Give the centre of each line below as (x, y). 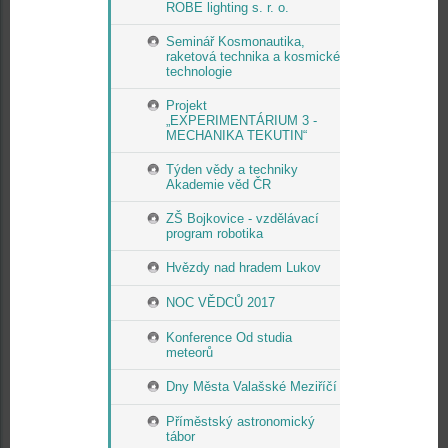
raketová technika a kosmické (253, 56)
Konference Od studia (229, 337)
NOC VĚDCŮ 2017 (220, 302)
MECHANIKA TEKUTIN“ (236, 135)
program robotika (214, 233)
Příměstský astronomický (240, 421)
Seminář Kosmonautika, (235, 41)
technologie (199, 71)
